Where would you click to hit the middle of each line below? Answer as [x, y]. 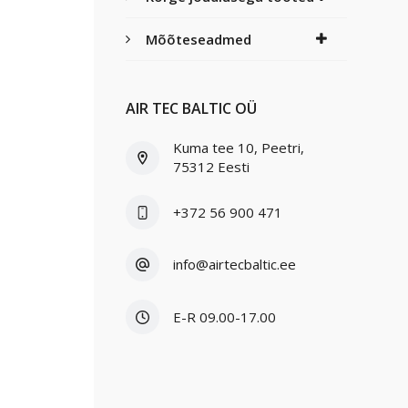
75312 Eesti [212, 167]
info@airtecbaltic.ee [235, 265]
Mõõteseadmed [198, 40]
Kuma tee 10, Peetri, [239, 148]
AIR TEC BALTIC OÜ [191, 109]
